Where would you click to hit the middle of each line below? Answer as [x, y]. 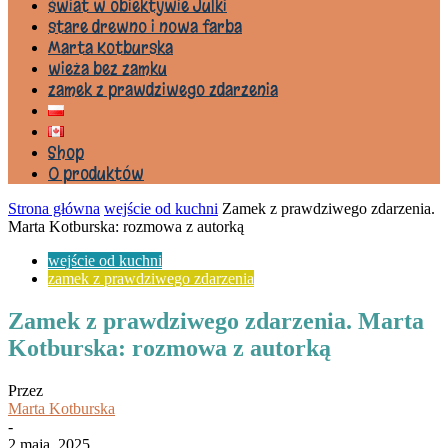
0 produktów [96, 173]
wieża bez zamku [107, 68]
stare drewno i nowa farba [145, 26]
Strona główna [54, 208]
